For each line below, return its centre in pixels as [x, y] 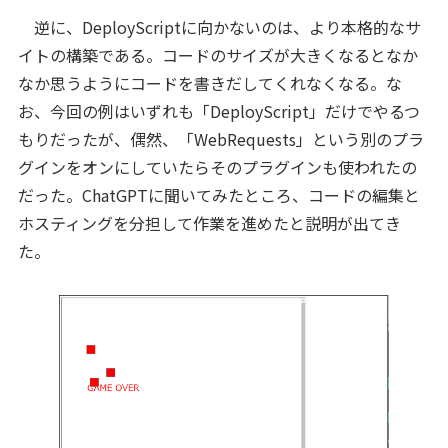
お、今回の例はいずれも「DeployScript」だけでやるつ [218, 110]
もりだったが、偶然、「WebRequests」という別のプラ [220, 138]
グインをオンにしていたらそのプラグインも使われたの [217, 166]
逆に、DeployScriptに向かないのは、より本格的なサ [219, 26]
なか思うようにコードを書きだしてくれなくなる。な [209, 82]
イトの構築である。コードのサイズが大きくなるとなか [217, 54]
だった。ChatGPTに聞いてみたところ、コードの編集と [218, 194]
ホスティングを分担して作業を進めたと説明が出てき [209, 222]
